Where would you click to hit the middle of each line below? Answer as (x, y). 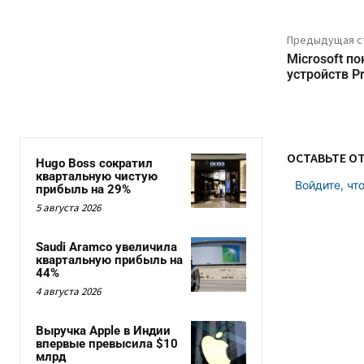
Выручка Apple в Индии (103, 331)
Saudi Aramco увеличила (106, 247)
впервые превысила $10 (107, 344)
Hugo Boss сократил (94, 163)
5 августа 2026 (68, 208)
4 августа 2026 (68, 291)
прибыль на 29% (83, 189)
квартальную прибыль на (109, 260)
